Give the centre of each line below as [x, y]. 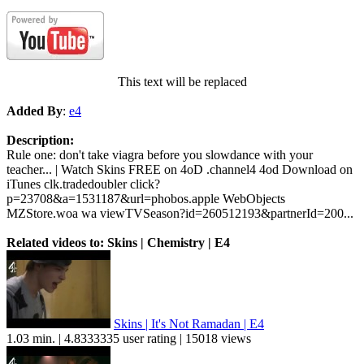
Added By [35, 111]
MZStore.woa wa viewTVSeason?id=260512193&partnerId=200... [180, 214]
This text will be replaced [182, 82]
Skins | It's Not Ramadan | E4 [189, 324]
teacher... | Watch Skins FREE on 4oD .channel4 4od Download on [180, 170]
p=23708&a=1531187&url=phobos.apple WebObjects [146, 199]
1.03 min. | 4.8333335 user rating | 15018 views [129, 339]
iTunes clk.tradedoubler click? [83, 184]
